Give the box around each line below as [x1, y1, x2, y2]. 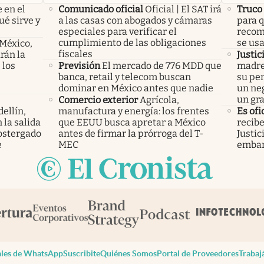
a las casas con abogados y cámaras [58, 14, 212, 26]
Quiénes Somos [100, 248, 157, 258]
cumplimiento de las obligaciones [58, 37, 206, 48]
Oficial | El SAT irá [144, 3, 222, 15]
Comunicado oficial [58, 3, 143, 15]
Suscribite [62, 248, 100, 258]
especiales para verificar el [58, 25, 177, 37]
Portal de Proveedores [156, 248, 239, 258]
